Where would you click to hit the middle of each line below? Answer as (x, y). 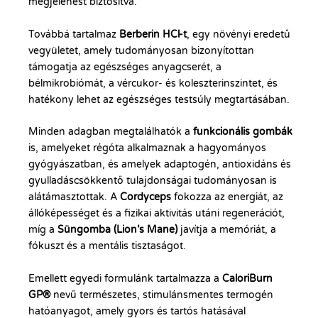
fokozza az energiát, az (227, 197)
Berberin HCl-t (153, 34)
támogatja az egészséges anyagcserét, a (125, 67)
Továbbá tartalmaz (74, 34)
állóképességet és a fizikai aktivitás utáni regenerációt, (157, 214)
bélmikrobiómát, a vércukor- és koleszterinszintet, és (153, 83)
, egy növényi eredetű (238, 34)
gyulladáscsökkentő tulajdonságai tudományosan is (153, 181)
